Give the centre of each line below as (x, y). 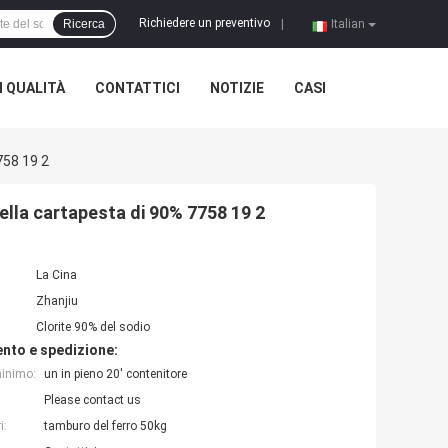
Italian (348, 24)
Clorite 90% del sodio (93, 327)
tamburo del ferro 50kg (105, 426)
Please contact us (92, 400)
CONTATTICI (137, 88)
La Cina (56, 275)
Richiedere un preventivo (204, 23)
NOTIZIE (237, 88)
